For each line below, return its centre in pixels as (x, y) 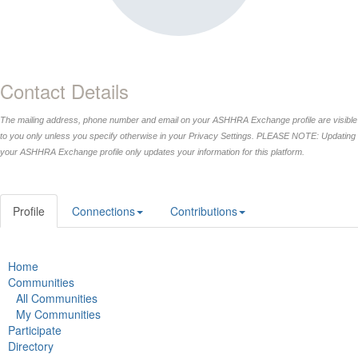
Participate (35, 330)
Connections (103, 211)
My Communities (58, 314)
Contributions (204, 211)
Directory (31, 346)
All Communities (57, 298)
